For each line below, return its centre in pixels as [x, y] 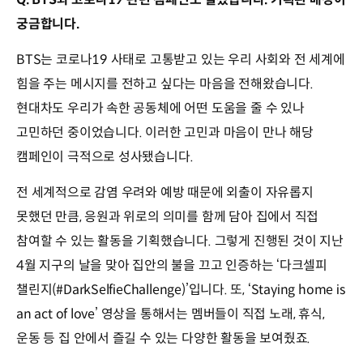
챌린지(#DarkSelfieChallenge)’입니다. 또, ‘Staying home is [181, 290]
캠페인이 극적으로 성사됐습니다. [105, 157]
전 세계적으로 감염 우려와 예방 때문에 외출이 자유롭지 [165, 193]
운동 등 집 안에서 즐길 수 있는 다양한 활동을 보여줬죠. [164, 339]
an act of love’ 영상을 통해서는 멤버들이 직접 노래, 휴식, [171, 314]
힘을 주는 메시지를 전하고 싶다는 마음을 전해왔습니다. [165, 84]
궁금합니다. [48, 24]
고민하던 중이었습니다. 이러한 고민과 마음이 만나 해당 [165, 133]
